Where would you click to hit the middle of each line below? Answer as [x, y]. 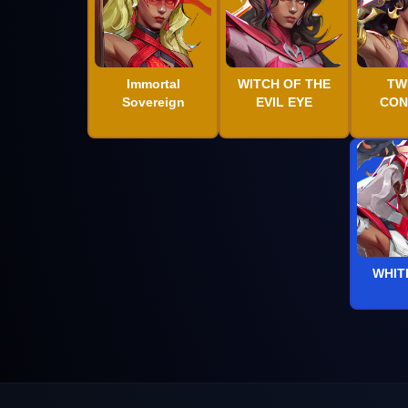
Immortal [153, 83]
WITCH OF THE [284, 83]
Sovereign [153, 102]
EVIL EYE [284, 102]
